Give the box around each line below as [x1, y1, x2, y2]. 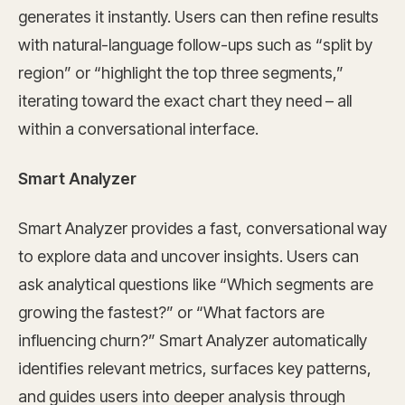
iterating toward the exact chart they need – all [18, 91, 352, 110]
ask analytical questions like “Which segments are [18, 275, 373, 294]
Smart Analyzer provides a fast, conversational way [18, 219, 387, 238]
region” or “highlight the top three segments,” [18, 63, 344, 82]
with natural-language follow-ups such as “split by [18, 35, 372, 54]
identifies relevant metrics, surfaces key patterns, [18, 359, 372, 378]
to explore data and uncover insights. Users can [18, 247, 359, 266]
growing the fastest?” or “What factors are [18, 303, 325, 322]
